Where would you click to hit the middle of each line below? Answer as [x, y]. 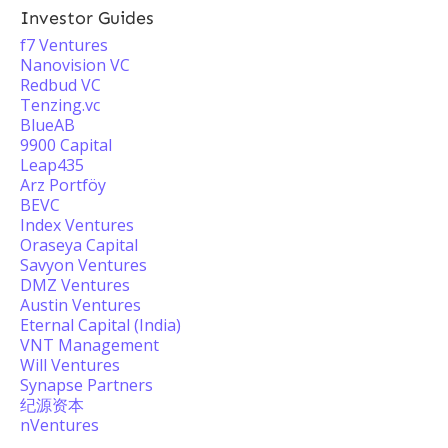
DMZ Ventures [75, 285]
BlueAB [47, 125]
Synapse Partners [86, 385]
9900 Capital [66, 145]
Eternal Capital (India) [100, 325]
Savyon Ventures [83, 265]
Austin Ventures [80, 305]
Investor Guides [87, 18]
